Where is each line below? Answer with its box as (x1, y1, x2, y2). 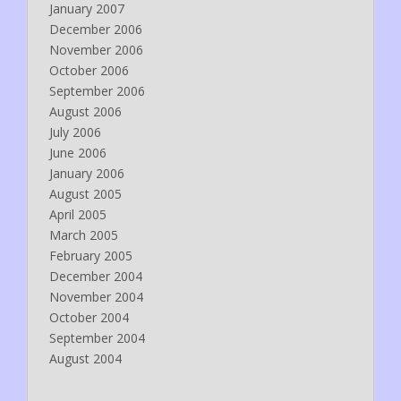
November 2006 (49, 40, 143, 58)
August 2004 (49, 349, 122, 367)
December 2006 (49, 20, 142, 38)
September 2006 (49, 81, 145, 99)
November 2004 (49, 287, 143, 305)
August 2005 (49, 184, 122, 202)
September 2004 (49, 328, 145, 346)
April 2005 (49, 205, 107, 223)
